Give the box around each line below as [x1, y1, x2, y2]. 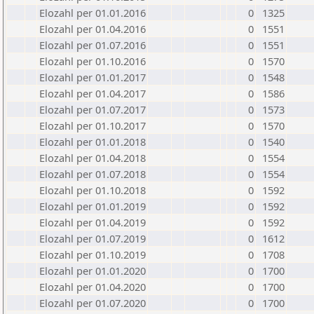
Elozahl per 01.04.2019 [39, 215, 146, 229]
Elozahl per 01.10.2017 [39, 118, 146, 132]
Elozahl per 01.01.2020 [39, 264, 146, 278]
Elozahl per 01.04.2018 [39, 151, 146, 165]
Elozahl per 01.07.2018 [39, 167, 146, 181]
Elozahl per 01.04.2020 [39, 280, 146, 294]
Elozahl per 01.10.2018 [39, 183, 146, 197]
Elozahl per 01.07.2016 [39, 38, 146, 52]
